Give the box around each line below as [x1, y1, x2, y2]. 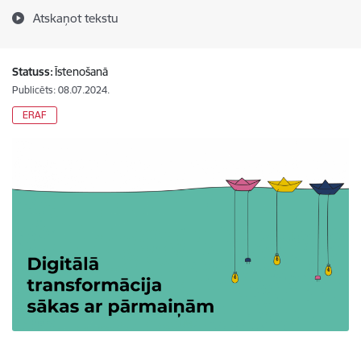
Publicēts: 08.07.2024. [12, 84, 110, 96]
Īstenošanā [55, 64, 108, 79]
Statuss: [12, 64, 53, 79]
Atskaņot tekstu [33, 10, 118, 26]
